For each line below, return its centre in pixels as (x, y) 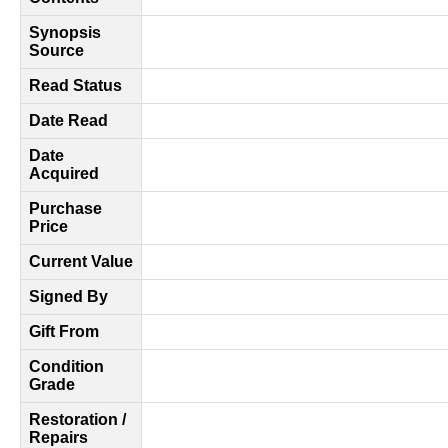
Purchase (65, 208)
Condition (66, 366)
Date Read (68, 120)
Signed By (68, 296)
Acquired (64, 173)
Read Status (75, 85)
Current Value (81, 261)
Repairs (58, 437)
